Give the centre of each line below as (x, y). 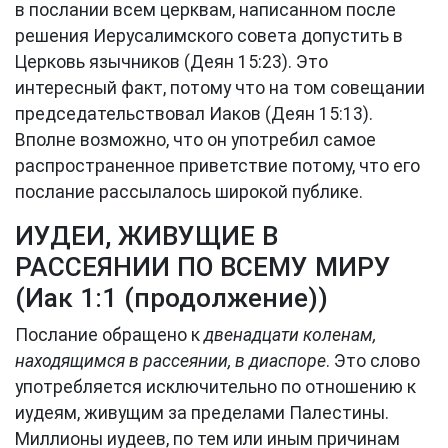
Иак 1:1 (71, 298)
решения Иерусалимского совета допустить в (209, 36)
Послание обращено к (109, 335)
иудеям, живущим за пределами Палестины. (202, 413)
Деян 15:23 (236, 62)
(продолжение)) (222, 298)
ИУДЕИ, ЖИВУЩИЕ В (146, 236)
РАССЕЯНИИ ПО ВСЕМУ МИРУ (203, 267)
